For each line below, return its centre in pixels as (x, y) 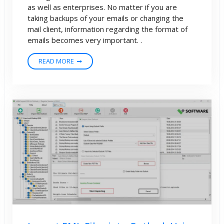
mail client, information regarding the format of (107, 29)
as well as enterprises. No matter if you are (102, 7)
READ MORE (56, 61)
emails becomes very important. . (85, 40)
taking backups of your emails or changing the (105, 18)
